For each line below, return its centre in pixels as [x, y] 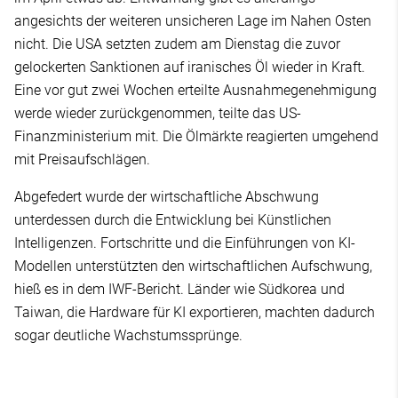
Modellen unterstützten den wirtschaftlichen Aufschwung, [193, 267]
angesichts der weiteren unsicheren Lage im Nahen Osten [193, 21]
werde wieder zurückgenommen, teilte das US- [158, 114]
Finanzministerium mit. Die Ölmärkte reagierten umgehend [196, 137]
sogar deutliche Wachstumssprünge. [128, 336]
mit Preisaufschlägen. [82, 160]
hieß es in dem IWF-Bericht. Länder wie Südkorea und [179, 290]
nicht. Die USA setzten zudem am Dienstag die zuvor [177, 44]
